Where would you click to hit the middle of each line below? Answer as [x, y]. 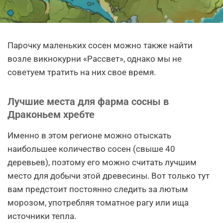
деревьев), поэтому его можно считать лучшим [102, 163]
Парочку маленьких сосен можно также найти [100, 46]
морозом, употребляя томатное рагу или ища [98, 203]
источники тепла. [42, 216]
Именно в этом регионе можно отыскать [89, 136]
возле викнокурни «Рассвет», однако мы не [95, 59]
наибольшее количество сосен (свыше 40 [91, 149]
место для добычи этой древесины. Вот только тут [109, 176]
